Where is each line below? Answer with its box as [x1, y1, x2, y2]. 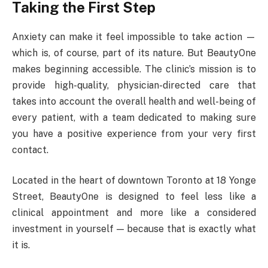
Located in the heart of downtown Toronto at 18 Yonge [12, 175, 256, 187]
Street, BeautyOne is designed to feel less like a [12, 191, 256, 203]
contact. [12, 144, 48, 156]
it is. [12, 239, 30, 251]
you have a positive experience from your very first [12, 127, 256, 139]
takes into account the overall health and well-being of [12, 95, 256, 107]
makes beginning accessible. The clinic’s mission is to [12, 63, 256, 75]
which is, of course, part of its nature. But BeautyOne [12, 47, 256, 59]
